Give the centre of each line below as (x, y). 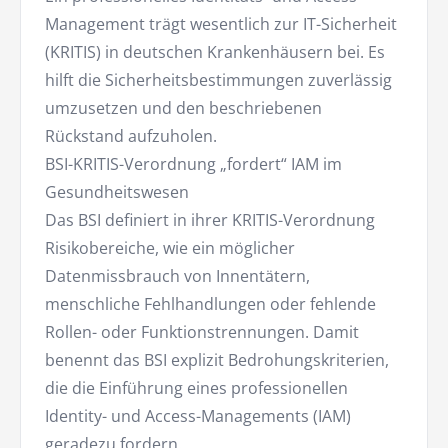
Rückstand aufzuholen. (131, 136)
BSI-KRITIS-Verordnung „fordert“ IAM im (193, 164)
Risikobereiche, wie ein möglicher (170, 248)
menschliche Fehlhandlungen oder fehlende (210, 304)
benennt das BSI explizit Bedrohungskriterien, (217, 360)
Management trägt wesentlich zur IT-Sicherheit (221, 24)
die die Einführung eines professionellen (196, 388)
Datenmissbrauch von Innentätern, (177, 276)
